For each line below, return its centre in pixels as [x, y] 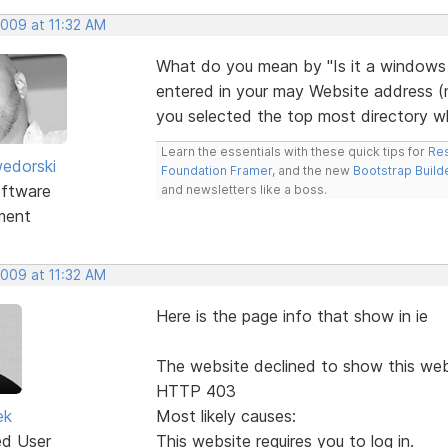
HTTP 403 [195, 390]
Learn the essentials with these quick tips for [294, 151]
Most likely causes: [225, 415]
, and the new [312, 170]
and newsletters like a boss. [243, 189]
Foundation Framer [216, 170]
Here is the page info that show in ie [291, 315]
